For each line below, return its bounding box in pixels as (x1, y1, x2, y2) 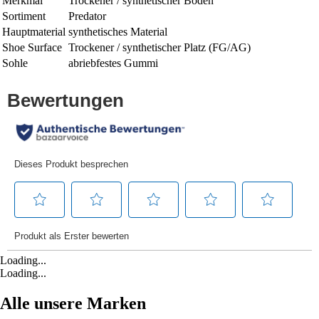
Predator (68, 9, 106, 22)
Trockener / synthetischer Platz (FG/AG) (68, 41, 251, 53)
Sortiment (2, 9, 46, 22)
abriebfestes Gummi (68, 56, 158, 69)
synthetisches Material (68, 25, 167, 38)
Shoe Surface (2, 41, 62, 53)
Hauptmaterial (2, 25, 66, 38)
